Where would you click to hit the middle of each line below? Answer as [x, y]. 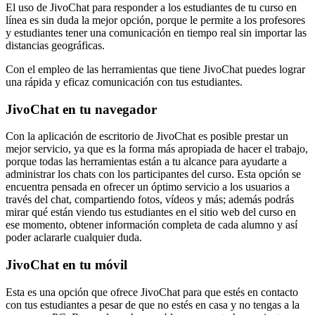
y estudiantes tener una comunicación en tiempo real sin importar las [156, 32]
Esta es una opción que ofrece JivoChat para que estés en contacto [152, 292]
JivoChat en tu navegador [81, 109]
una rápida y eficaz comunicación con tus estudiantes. [124, 82]
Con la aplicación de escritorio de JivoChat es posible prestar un [147, 136]
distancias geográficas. [55, 45]
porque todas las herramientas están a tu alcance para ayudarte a [146, 162]
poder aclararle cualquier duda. [74, 238]
